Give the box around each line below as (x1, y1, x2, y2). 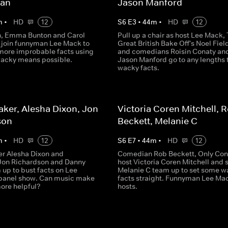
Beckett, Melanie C (117, 116, 197, 127)
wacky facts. (117, 63, 159, 72)
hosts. (117, 182, 137, 191)
